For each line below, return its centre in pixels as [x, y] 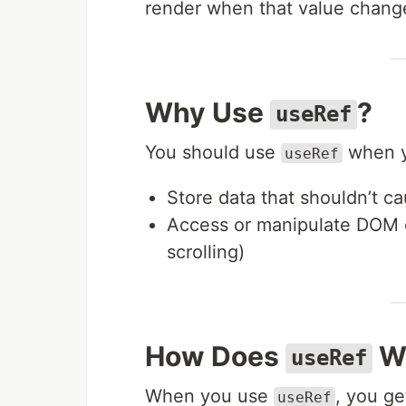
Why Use [208, 112]
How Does [215, 356]
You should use [213, 152]
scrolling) [206, 251]
